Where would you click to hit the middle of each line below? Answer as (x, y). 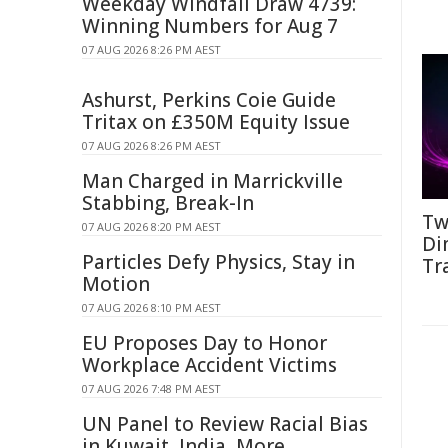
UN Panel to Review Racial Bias (225, 424)
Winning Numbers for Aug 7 (210, 26)
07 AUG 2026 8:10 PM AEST (151, 307)
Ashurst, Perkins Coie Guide (209, 100)
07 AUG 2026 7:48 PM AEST (151, 388)
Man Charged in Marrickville (212, 181)
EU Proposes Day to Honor (204, 343)
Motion (116, 284)
